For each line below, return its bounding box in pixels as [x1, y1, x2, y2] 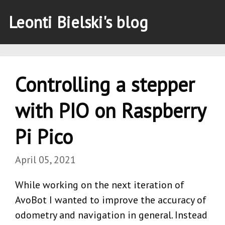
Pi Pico [15, 123, 73, 150]
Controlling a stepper [15, 71, 195, 97]
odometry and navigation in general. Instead [15, 208, 207, 221]
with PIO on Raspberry [15, 97, 206, 124]
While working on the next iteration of [15, 178, 184, 191]
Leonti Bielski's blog [9, 12, 148, 33]
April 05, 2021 [15, 153, 76, 166]
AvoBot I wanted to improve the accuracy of [15, 193, 206, 206]
